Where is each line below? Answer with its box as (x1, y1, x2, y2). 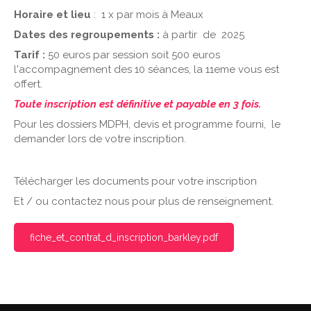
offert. (14, 78, 42, 90)
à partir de (162, 28, 216, 41)
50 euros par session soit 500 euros (45, 49, 220, 61)
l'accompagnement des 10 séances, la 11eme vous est (14, 63, 279, 76)
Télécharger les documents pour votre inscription (14, 175, 260, 187)
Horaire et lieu (14, 8, 91, 21)
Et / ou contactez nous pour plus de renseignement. (14, 195, 274, 208)
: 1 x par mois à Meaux (91, 8, 206, 21)
